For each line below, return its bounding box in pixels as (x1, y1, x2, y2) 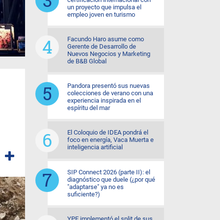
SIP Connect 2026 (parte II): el (67, 168, 150, 176)
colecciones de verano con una (67, 89, 153, 97)
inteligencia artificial (67, 143, 123, 151)
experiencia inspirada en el (67, 97, 141, 104)
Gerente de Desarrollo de (67, 43, 136, 50)
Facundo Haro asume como (67, 35, 144, 43)
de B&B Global (67, 57, 107, 65)
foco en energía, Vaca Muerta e (67, 136, 154, 143)
